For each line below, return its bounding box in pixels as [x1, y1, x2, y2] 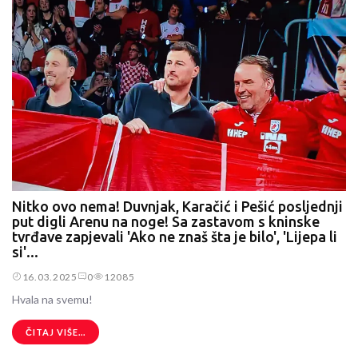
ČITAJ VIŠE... [26, 327, 86, 338]
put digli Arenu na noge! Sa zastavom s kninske [12, 213, 320, 229]
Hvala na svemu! [12, 292, 93, 307]
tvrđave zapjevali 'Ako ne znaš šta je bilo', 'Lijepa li [12, 229, 337, 245]
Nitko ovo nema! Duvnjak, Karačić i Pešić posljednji [12, 198, 343, 214]
